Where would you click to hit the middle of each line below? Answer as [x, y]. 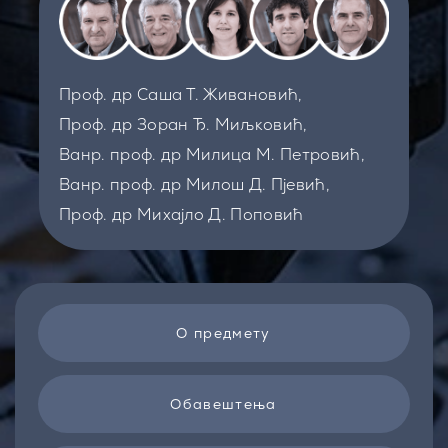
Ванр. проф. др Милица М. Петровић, [212, 154]
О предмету [223, 333]
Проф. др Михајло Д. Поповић [181, 214]
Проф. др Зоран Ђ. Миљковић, [183, 124]
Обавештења [223, 404]
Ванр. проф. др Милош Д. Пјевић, [194, 184]
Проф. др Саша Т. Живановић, [181, 94]
